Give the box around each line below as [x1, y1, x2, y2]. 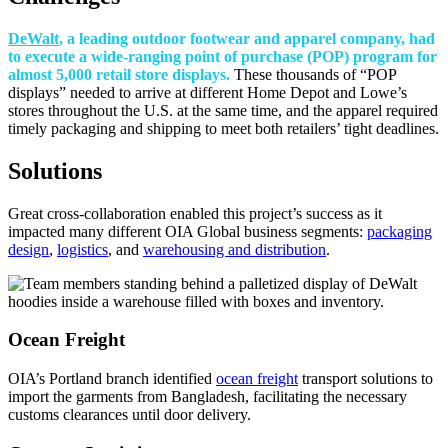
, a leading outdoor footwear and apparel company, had [59, 29, 435, 47]
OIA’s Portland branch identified [8, 369, 216, 387]
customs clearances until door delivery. [8, 405, 251, 423]
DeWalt [8, 29, 59, 47]
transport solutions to [298, 369, 433, 387]
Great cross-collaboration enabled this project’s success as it [8, 204, 382, 222]
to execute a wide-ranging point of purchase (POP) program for [8, 47, 437, 65]
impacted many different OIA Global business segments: [8, 222, 367, 240]
